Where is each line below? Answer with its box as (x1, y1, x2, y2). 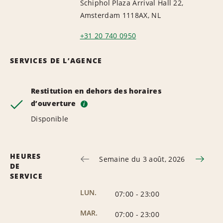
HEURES (10, 151, 41, 161)
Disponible (31, 113, 69, 123)
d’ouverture (31, 98, 78, 108)
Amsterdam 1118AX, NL (80, 10, 161, 20)
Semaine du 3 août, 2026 (99, 154, 185, 164)
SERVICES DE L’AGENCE (10, 55, 103, 65)
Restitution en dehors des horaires (31, 86, 161, 96)
